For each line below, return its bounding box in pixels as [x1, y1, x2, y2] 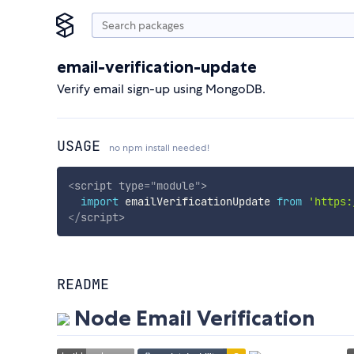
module [156, 178, 194, 193]
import [80, 194, 119, 209]
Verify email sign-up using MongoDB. [57, 81, 265, 97]
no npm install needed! [109, 141, 209, 154]
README [57, 275, 109, 294]
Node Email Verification [70, 305, 315, 332]
